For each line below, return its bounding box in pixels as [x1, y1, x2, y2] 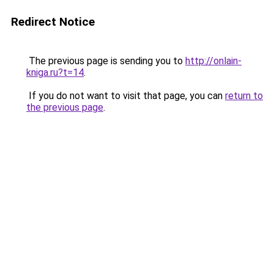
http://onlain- [185, 55, 242, 67]
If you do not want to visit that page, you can [26, 90, 225, 102]
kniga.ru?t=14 [26, 67, 84, 78]
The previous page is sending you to [26, 55, 185, 67]
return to [225, 90, 263, 102]
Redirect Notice [11, 15, 95, 29]
